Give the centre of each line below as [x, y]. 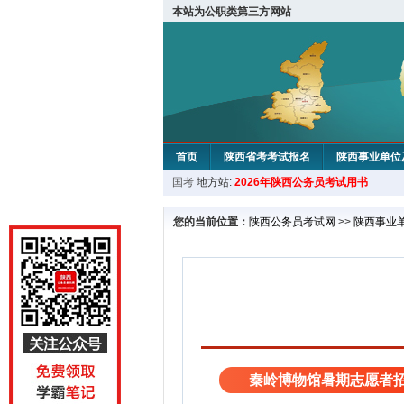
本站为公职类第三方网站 [232, 12]
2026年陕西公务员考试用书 [301, 182]
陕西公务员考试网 [292, 222]
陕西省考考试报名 [267, 157]
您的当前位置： [211, 222]
